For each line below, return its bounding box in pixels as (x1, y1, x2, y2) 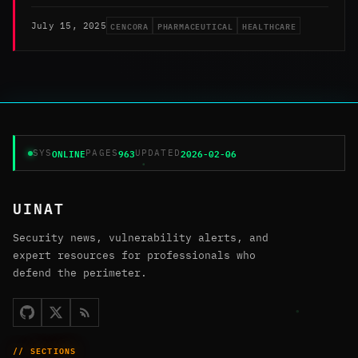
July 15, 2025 (31, 19, 106, 31)
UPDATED (134, 147, 181, 159)
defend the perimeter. (13, 266, 147, 280)
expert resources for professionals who (13, 249, 256, 263)
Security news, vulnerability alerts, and (13, 231, 268, 245)
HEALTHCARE (241, 18, 296, 34)
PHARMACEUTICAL (157, 18, 233, 34)
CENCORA (110, 18, 149, 34)
